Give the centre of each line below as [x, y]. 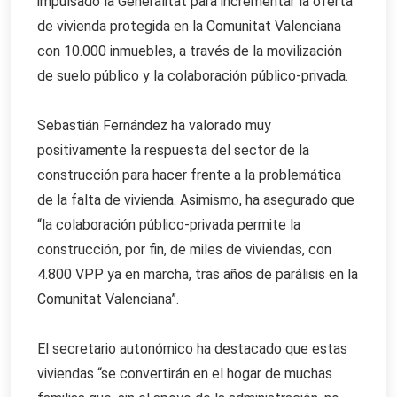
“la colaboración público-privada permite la [169, 225]
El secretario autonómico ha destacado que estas [192, 349]
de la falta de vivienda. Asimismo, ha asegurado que [196, 200]
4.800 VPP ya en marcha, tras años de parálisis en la [198, 275]
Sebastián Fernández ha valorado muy [154, 126]
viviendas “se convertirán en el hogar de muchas [185, 374]
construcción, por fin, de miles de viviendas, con [184, 250]
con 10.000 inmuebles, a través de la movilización [190, 51]
